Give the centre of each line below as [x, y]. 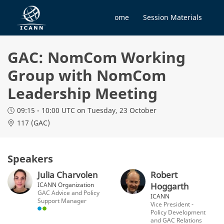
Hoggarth [170, 186]
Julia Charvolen [68, 174]
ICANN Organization [66, 184]
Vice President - [172, 204]
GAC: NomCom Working [96, 57]
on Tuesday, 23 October [116, 110]
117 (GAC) [33, 122]
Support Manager [62, 200]
